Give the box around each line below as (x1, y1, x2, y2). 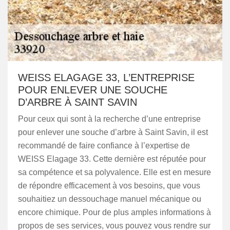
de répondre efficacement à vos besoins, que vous (18, 181, 200, 190)
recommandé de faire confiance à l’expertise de (18, 141, 190, 150)
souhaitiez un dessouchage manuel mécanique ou (18, 195, 201, 203)
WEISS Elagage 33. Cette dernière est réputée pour (18, 155, 206, 163)
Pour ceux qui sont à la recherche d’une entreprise (18, 114, 201, 123)
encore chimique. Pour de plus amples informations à (18, 208, 211, 217)
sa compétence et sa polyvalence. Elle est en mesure (18, 168, 211, 177)
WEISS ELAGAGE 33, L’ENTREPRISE (18, 72, 195, 83)
